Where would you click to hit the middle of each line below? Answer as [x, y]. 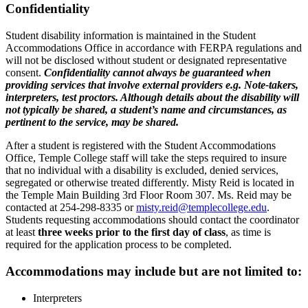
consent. [25, 73]
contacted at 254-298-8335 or [71, 208]
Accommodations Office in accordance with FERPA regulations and [154, 48]
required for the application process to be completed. [119, 245]
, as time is [248, 232]
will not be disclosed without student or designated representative [146, 60]
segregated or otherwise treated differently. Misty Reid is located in [150, 183]
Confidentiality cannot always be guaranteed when [157, 73]
